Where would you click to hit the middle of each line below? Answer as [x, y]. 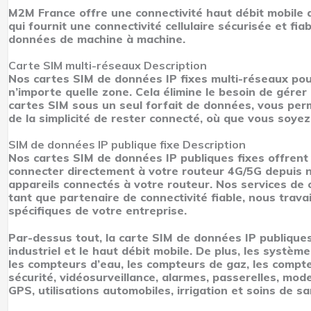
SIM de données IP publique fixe [95, 145]
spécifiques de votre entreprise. [98, 211]
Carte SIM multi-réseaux [76, 66]
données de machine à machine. [97, 39]
